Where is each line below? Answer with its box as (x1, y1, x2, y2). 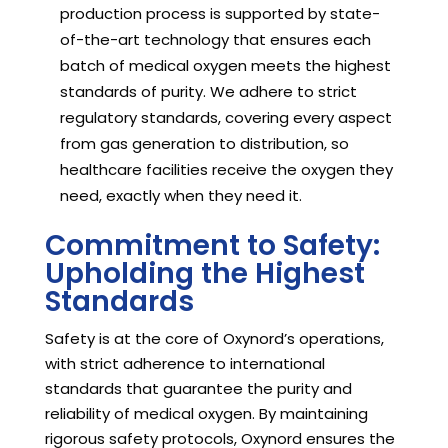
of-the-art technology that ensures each (59, 29, 371, 51)
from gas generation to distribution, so (59, 133, 349, 155)
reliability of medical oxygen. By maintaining (44, 403, 368, 425)
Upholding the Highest (44, 254, 365, 294)
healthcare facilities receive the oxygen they (59, 159, 393, 181)
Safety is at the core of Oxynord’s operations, (44, 328, 384, 350)
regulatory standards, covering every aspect (59, 107, 392, 129)
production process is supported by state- (59, 3, 380, 25)
